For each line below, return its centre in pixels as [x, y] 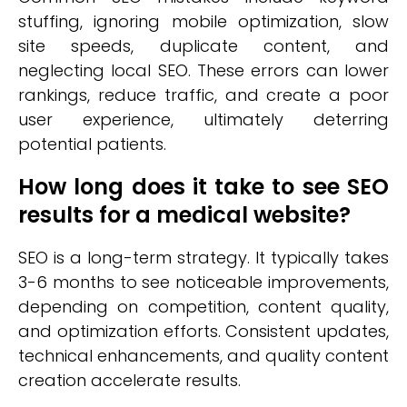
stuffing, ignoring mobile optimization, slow [203, 21]
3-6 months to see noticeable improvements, [203, 282]
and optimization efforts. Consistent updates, [203, 331]
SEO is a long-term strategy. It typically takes [203, 258]
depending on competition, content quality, [203, 307]
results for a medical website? [184, 215]
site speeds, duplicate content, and [203, 46]
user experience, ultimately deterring [203, 119]
